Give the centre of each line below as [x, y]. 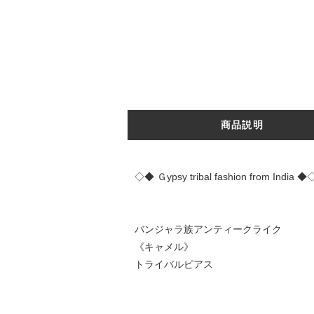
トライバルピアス [173, 264]
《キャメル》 [164, 246]
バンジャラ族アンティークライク [208, 229]
